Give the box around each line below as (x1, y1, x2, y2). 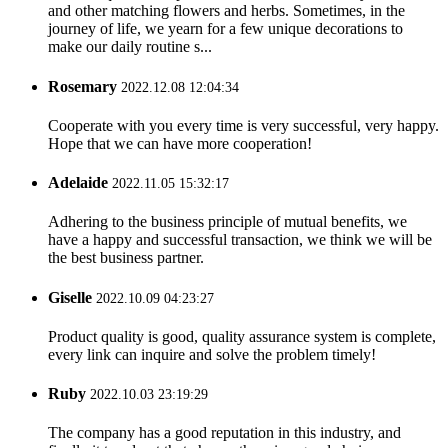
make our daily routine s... (48, 38, 212, 56)
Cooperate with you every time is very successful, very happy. (48, 116, 439, 134)
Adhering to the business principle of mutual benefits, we (48, 213, 407, 231)
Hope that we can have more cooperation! (48, 134, 312, 152)
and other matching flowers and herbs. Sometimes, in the (48, 2, 405, 20)
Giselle (48, 288, 96, 306)
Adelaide (48, 174, 112, 192)
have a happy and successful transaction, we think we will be (48, 231, 432, 249)
